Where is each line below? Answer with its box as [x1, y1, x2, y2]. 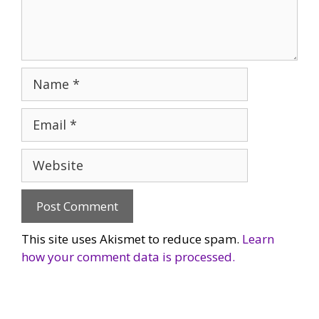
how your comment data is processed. [21, 249, 235, 266]
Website [21, 149, 66, 166]
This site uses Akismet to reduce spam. [21, 231, 242, 248]
